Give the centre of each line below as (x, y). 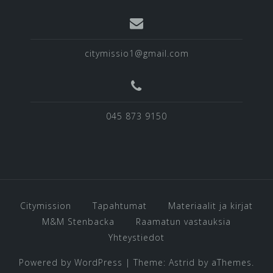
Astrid (182, 262)
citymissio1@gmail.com (136, 53)
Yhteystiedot (136, 237)
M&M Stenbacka (78, 221)
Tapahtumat (120, 205)
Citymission (46, 205)
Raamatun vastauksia (183, 221)
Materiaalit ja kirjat (211, 205)
